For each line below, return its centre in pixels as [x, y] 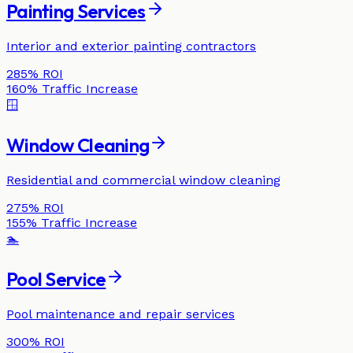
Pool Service [56, 279]
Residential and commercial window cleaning [143, 180]
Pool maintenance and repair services [121, 314]
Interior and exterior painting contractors [131, 46]
